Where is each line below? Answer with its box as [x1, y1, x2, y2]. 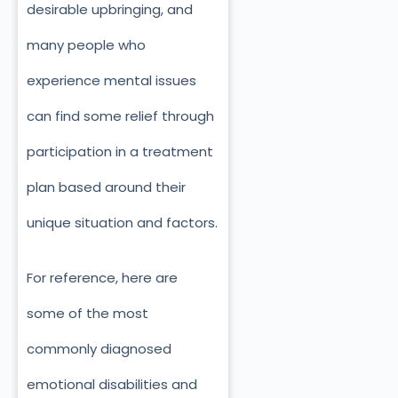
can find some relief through [27, 106, 214, 125]
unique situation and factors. [27, 212, 218, 232]
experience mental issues [27, 70, 196, 90]
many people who [27, 35, 146, 54]
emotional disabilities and [27, 375, 197, 394]
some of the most [27, 304, 148, 323]
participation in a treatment [27, 141, 213, 161]
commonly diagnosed [27, 339, 171, 359]
